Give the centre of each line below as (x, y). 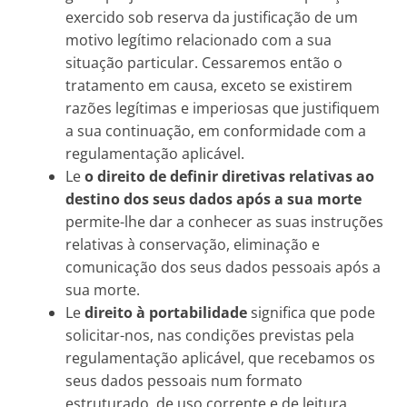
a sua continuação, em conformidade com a (216, 131)
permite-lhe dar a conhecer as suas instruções (224, 222)
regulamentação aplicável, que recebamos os (220, 358)
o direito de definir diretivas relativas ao (229, 176)
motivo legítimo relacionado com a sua (199, 40)
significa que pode (311, 313)
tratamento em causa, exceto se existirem (209, 85)
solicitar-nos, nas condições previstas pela (210, 335)
